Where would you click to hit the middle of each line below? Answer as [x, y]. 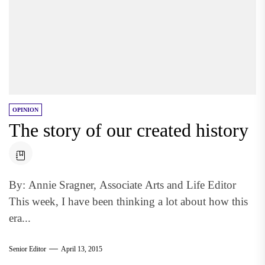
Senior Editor [28, 249]
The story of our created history [129, 130]
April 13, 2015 [82, 249]
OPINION [25, 110]
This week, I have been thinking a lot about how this [128, 201]
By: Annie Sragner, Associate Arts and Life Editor [122, 185]
